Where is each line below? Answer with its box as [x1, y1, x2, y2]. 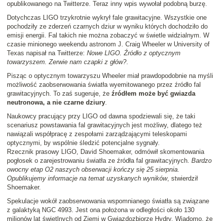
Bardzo [191, 157, 212, 165]
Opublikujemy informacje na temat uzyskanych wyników [7, 175, 167, 183]
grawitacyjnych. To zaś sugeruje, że [7, 90, 111, 98]
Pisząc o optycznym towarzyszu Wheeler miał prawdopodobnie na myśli [7, 72, 213, 80]
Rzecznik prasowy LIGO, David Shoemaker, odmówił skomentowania [7, 148, 204, 156]
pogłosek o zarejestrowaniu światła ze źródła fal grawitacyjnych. [7, 157, 191, 165]
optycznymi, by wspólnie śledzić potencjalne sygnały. [7, 139, 160, 147]
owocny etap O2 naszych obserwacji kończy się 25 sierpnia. [7, 166, 180, 174]
